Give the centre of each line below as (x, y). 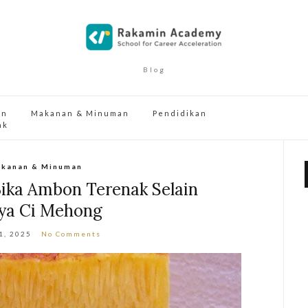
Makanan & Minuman (80, 113)
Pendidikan (180, 113)
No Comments (71, 234)
